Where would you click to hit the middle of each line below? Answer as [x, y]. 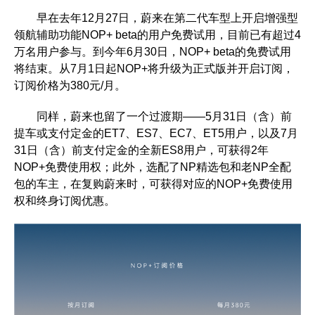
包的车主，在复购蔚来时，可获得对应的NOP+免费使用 [153, 184]
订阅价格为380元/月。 [70, 86]
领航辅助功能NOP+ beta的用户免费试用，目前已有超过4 [157, 35]
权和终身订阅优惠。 [65, 201]
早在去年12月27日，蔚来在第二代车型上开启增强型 [156, 18]
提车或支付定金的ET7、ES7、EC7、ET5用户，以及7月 [156, 134]
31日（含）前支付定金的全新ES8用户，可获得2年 [141, 150]
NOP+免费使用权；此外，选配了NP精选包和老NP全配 [153, 167]
